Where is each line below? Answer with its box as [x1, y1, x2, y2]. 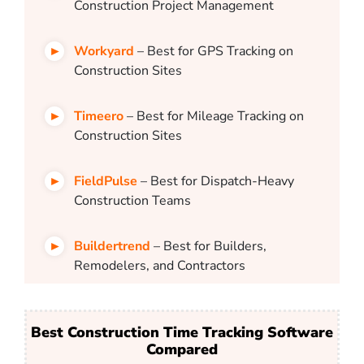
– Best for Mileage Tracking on [123, 107, 304, 126]
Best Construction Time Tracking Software [31, 323, 333, 343]
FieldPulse [74, 172, 137, 191]
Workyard [74, 42, 134, 61]
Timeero [74, 107, 123, 126]
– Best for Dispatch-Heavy [137, 172, 294, 191]
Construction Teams [74, 192, 191, 210]
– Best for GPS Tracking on [134, 42, 293, 61]
